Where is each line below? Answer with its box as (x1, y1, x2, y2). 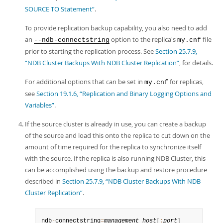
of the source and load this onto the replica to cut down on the (25, 131, 210, 140)
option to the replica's (110, 35, 177, 44)
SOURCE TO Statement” (25, 4, 95, 13)
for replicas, (168, 77, 204, 86)
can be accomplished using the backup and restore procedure (25, 165, 207, 174)
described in (25, 177, 62, 186)
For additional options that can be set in (25, 77, 144, 86)
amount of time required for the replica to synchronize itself (25, 142, 201, 151)
